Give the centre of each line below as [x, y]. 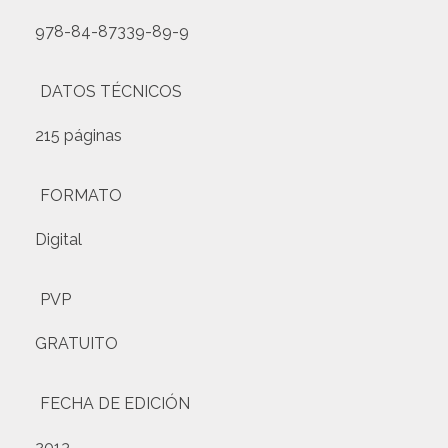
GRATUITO [76, 343]
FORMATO [81, 195]
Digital [58, 239]
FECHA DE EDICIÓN [115, 403]
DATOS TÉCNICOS [111, 91]
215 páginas [78, 135]
